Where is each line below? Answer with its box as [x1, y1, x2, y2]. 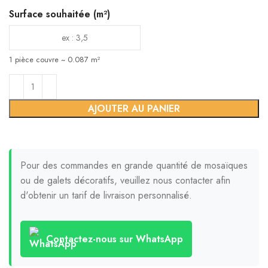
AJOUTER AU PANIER [88, 102, 180, 115]
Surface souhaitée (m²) [9, 7, 110, 21]
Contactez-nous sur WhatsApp [46, 232, 183, 246]
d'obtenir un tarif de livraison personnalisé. [20, 188, 192, 202]
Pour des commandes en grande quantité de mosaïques [20, 159, 248, 172]
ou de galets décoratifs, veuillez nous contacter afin [20, 173, 230, 187]
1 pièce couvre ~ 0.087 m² [9, 54, 100, 65]
